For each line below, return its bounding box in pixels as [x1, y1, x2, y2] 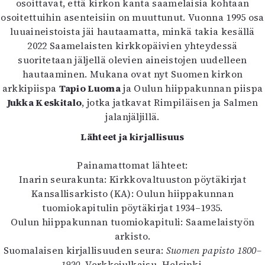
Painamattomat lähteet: [77, 159, 188, 172]
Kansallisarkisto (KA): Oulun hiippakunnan [31, 187, 234, 200]
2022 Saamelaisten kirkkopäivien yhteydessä [27, 39, 238, 52]
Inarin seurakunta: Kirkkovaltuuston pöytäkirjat [18, 173, 247, 186]
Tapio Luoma [59, 82, 121, 95]
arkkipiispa [2, 82, 59, 95]
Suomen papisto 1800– [166, 244, 262, 257]
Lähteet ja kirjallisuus [80, 130, 185, 143]
